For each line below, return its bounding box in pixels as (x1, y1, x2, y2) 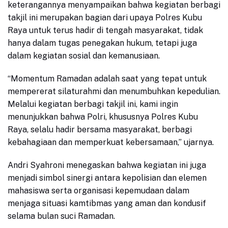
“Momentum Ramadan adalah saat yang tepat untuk (8, 74, 207, 84)
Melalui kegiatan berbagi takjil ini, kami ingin (8, 99, 178, 109)
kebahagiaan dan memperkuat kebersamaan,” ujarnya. (8, 137, 214, 148)
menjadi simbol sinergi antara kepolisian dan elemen (8, 173, 207, 183)
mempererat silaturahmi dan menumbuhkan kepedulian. (8, 87, 220, 97)
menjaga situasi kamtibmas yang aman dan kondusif (8, 198, 206, 209)
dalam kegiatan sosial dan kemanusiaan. (8, 51, 160, 61)
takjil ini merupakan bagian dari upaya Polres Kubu (8, 13, 202, 23)
